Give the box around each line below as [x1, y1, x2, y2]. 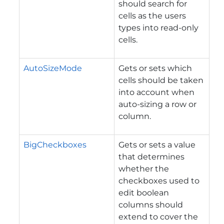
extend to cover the [118, 211, 198, 221]
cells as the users [118, 10, 186, 20]
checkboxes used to [118, 175, 199, 185]
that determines [118, 151, 184, 161]
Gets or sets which [118, 63, 192, 73]
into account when [118, 87, 194, 97]
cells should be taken [118, 75, 203, 85]
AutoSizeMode [23, 63, 82, 73]
